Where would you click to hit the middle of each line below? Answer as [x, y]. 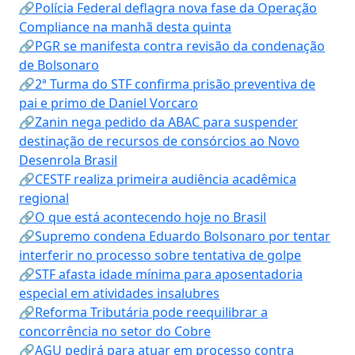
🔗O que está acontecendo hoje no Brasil [143, 217]
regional [44, 198]
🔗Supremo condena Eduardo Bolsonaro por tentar [175, 236]
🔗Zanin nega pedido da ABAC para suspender [158, 122]
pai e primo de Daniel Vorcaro [109, 103]
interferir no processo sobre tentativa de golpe [160, 255]
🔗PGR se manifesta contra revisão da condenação [172, 46]
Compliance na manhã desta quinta [125, 27]
